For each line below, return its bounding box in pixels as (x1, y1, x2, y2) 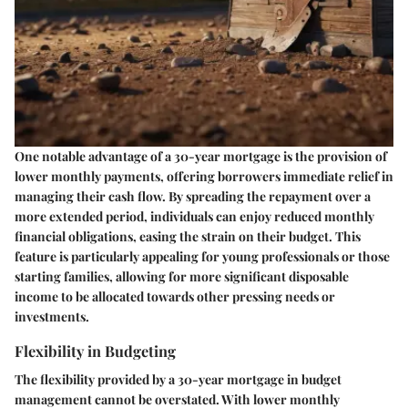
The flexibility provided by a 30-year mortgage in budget (15, 371, 342, 389)
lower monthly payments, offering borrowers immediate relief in (15, 168, 393, 186)
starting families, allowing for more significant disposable (15, 268, 349, 286)
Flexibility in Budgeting (15, 341, 176, 362)
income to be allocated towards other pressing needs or (15, 288, 335, 306)
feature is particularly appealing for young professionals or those (15, 248, 390, 266)
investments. (15, 308, 89, 326)
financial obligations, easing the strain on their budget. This (15, 228, 361, 246)
